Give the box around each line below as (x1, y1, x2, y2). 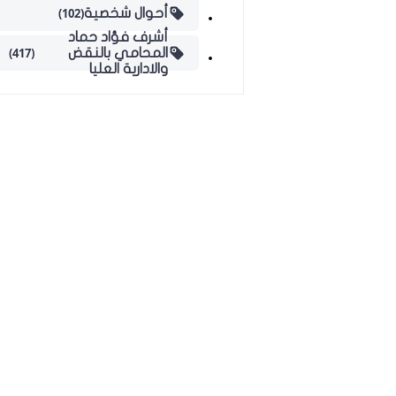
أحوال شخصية (84, 5, 168, 20)
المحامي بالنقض (68, 45, 168, 60)
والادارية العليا (89, 61, 168, 76)
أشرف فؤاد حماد (68, 29, 168, 44)
